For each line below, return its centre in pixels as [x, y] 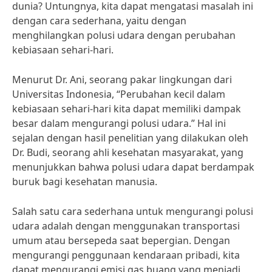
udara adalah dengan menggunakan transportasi [126, 226]
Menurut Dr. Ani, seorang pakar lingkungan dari [122, 80]
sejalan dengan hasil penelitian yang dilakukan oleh [130, 138]
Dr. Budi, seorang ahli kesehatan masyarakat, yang [128, 152]
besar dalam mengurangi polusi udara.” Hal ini [119, 123]
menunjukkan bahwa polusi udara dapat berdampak [133, 167]
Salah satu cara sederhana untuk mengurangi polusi [133, 211]
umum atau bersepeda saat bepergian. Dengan [121, 240]
